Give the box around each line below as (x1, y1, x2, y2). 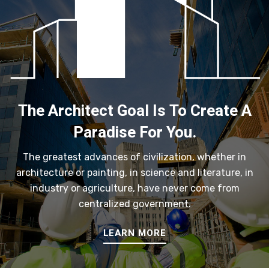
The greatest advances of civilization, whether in (23, 151, 246, 163)
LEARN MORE (103, 226, 166, 240)
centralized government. (78, 198, 191, 210)
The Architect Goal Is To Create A (17, 99, 252, 122)
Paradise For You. (73, 121, 196, 144)
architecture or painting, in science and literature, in (16, 166, 253, 178)
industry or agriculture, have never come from (29, 182, 240, 194)
